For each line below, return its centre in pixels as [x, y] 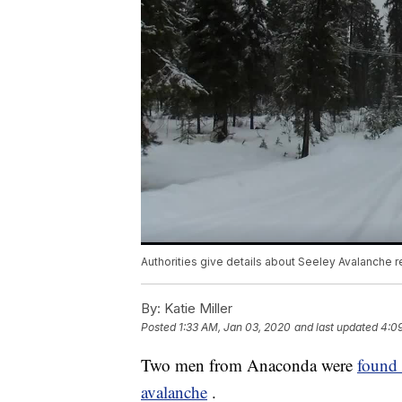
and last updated [336, 328]
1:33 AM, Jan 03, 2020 [235, 328]
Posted [160, 328]
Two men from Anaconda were [249, 365]
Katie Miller [197, 309]
